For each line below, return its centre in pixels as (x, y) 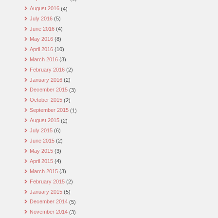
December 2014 (48, 202)
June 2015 (42, 141)
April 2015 (41, 161)
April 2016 (41, 49)
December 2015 (48, 90)
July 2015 (41, 131)
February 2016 (47, 69)
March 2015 (44, 171)
